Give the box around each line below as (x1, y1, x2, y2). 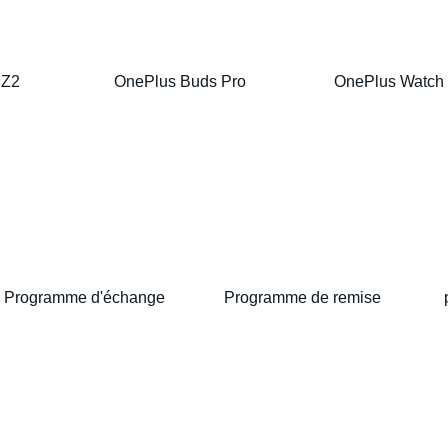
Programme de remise (224, 289, 381, 306)
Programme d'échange (4, 289, 165, 306)
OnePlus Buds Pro (114, 73, 246, 90)
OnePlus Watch (334, 73, 444, 90)
